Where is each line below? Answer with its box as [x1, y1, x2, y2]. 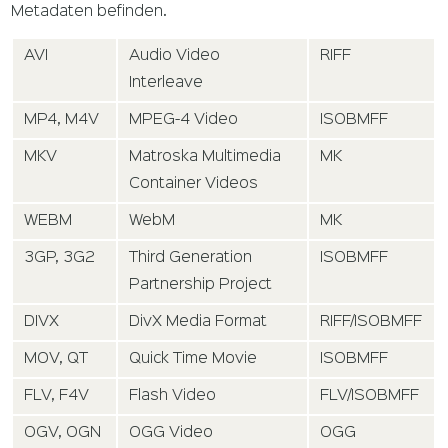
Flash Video [129, 389, 217, 404]
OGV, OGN [24, 426, 102, 441]
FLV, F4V [24, 389, 90, 404]
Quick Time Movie [129, 352, 258, 367]
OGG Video [129, 426, 214, 441]
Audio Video [129, 49, 221, 64]
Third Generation [129, 251, 253, 266]
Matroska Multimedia [129, 150, 282, 165]
